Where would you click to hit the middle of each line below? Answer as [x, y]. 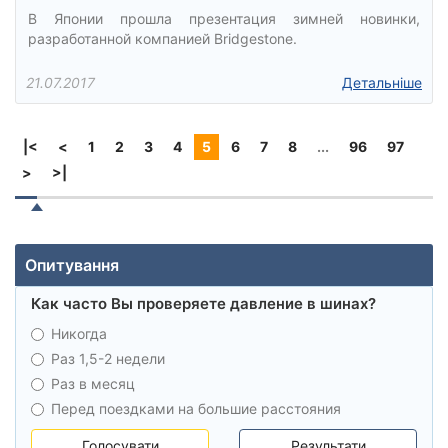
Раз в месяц [93, 383]
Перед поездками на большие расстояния [196, 408]
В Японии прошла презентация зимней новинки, [224, 18]
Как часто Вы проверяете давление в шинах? [203, 303]
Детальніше [382, 82]
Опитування [72, 265]
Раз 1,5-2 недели [108, 358]
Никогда [79, 333]
